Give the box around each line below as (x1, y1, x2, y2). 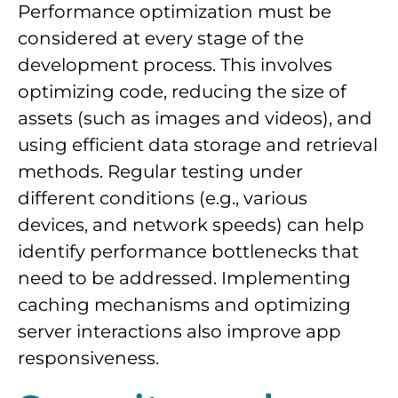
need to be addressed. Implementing (18, 267, 351, 289)
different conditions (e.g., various (18, 187, 307, 209)
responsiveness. (18, 346, 159, 369)
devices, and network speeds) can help (18, 213, 364, 235)
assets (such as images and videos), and (18, 107, 372, 129)
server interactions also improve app (18, 320, 341, 342)
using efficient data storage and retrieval (18, 133, 378, 155)
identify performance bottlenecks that (18, 240, 359, 262)
